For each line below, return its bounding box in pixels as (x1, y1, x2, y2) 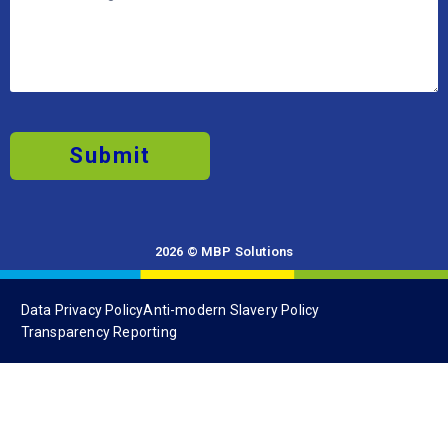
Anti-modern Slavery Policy (143, 222, 320, 239)
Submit (69, 63, 151, 89)
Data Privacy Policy (20, 222, 144, 239)
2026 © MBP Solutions (154, 164, 294, 180)
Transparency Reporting (20, 244, 177, 261)
